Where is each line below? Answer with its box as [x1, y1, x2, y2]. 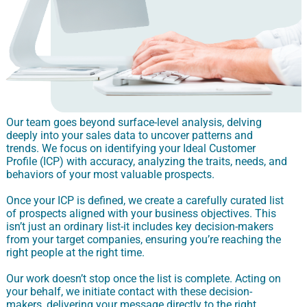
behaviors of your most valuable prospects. [6, 167, 214, 181]
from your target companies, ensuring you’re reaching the [6, 232, 281, 246]
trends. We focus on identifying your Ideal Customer [6, 141, 256, 155]
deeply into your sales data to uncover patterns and [6, 128, 253, 142]
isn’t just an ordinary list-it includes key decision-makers [6, 219, 273, 233]
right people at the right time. [6, 245, 145, 259]
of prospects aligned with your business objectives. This [6, 206, 276, 220]
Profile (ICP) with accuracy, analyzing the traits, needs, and [6, 154, 287, 168]
